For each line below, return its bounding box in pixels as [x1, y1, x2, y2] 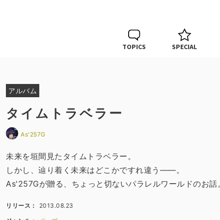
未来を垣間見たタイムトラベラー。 [6, 151, 136, 161]
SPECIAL [172, 42, 197, 51]
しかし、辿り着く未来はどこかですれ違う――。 [6, 165, 185, 175]
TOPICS [122, 42, 146, 51]
